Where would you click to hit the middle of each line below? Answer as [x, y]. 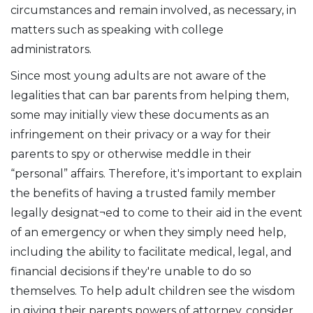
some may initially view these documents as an [140, 115]
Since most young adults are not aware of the [138, 76]
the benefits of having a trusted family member [143, 193]
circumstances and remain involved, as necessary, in [153, 10]
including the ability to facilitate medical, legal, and [151, 252]
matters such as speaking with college [117, 30]
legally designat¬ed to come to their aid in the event [156, 213]
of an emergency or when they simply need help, [148, 232]
